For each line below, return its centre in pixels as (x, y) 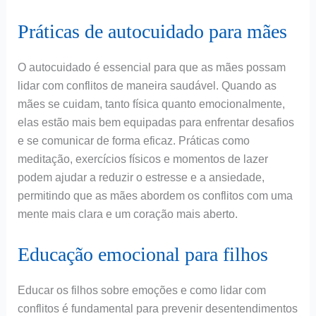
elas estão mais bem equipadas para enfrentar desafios (156, 123)
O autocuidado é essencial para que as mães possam (151, 68)
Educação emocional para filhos (142, 254)
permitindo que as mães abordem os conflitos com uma (155, 196)
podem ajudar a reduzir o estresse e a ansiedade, (141, 178)
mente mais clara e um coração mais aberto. (127, 214)
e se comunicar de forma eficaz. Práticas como (133, 141)
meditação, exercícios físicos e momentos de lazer (142, 159)
